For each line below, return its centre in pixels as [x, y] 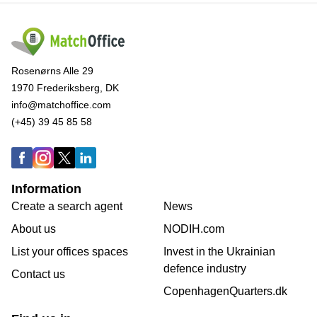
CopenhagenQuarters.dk [225, 291]
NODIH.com [194, 229]
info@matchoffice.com [61, 104]
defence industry [205, 268]
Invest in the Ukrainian [219, 251]
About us [34, 229]
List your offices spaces [70, 251]
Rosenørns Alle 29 [52, 70]
